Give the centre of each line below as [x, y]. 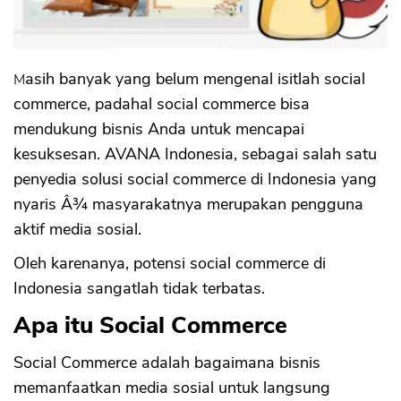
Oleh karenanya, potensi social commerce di [170, 264]
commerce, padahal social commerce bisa [162, 104]
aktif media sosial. [77, 230]
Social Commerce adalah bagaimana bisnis [167, 363]
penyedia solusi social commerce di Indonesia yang [195, 179]
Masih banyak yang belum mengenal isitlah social [19, 80]
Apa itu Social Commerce [150, 326]
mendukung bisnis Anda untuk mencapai [159, 129]
